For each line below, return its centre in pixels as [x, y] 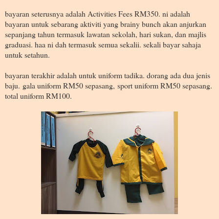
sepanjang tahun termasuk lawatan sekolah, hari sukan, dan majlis [106, 34]
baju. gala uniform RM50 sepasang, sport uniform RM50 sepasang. [109, 85]
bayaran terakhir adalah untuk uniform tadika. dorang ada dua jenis [108, 75]
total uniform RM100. [40, 95]
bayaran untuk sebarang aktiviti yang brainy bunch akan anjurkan [106, 23]
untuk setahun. [29, 54]
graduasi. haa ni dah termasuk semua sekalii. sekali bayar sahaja [103, 44]
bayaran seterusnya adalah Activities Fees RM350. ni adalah [98, 13]
